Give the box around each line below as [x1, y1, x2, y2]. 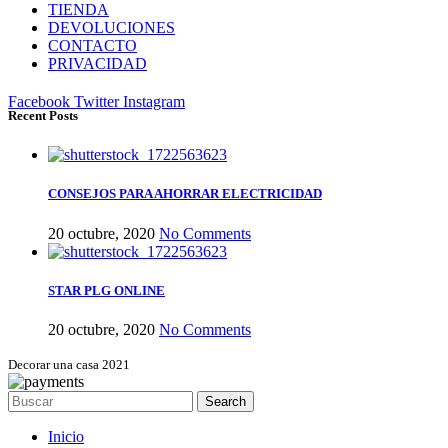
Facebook [8, 92, 70, 110]
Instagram [123, 92, 185, 110]
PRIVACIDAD [48, 54, 147, 72]
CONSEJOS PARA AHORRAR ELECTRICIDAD [48, 186, 322, 202]
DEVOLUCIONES [48, 18, 175, 36]
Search [205, 393, 246, 409]
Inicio [48, 427, 84, 445]
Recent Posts [8, 108, 78, 124]
